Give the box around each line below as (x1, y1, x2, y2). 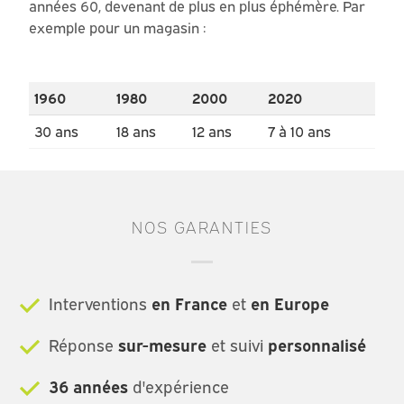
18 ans (116, 123, 156, 142)
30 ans (34, 123, 78, 142)
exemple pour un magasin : (29, 19, 207, 38)
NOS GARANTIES (131, 216, 273, 238)
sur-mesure (118, 335, 207, 356)
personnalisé (268, 335, 366, 356)
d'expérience (128, 377, 229, 398)
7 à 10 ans (268, 123, 331, 142)
